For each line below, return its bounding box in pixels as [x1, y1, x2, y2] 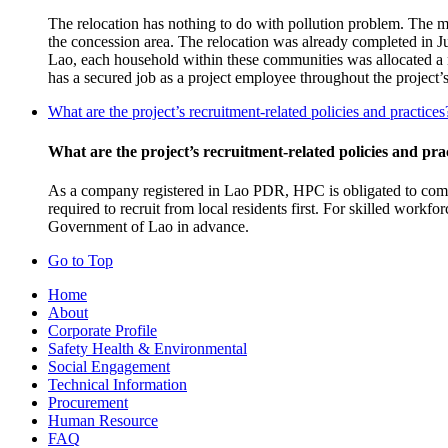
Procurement [48, 393, 128, 411]
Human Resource [48, 411, 158, 429]
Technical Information [48, 375, 187, 393]
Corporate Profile [48, 321, 157, 339]
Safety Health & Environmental [48, 339, 247, 357]
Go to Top [48, 251, 113, 269]
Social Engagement [48, 357, 170, 375]
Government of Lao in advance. [48, 217, 249, 235]
